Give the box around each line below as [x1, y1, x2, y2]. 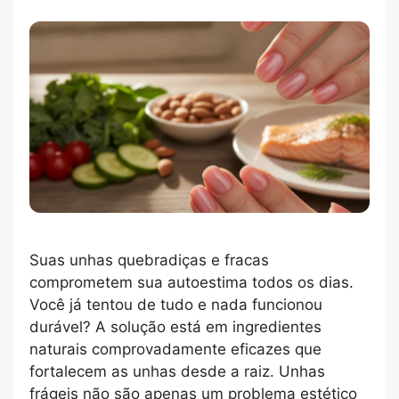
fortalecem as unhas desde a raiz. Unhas [29, 362, 325, 381]
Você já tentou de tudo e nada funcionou [29, 296, 322, 314]
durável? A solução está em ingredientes [29, 318, 322, 337]
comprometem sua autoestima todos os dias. [29, 273, 354, 292]
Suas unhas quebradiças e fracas [29, 251, 269, 270]
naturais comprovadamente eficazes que [29, 340, 322, 359]
